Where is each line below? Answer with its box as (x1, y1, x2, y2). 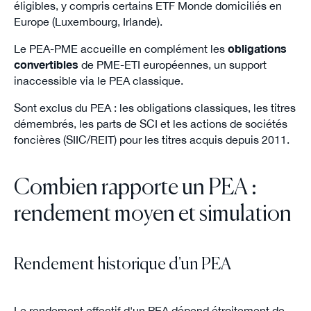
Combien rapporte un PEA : (13, 177, 257, 200)
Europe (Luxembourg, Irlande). (13, 15, 162, 28)
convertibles (13, 58, 78, 71)
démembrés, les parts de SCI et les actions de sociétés (13, 117, 287, 130)
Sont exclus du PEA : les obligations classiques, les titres (13, 101, 296, 114)
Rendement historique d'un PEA (13, 256, 231, 273)
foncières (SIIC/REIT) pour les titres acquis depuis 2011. (13, 133, 289, 146)
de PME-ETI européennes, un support (78, 58, 267, 71)
